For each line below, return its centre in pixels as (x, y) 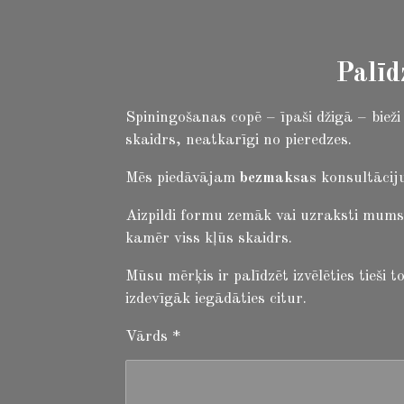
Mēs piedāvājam (183, 178)
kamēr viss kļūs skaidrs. (209, 239)
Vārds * (153, 337)
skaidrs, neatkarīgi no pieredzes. (239, 140)
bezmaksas (278, 178)
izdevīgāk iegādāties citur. (216, 299)
